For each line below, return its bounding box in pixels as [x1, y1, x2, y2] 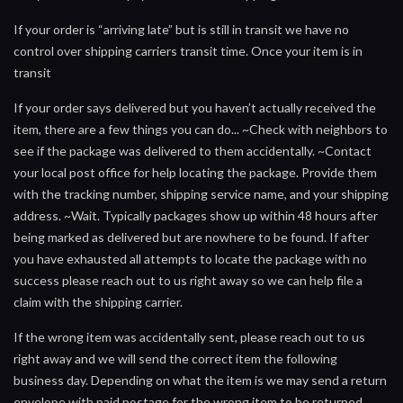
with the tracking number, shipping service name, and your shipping [13, 185, 389, 201]
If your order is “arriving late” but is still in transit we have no [13, 21, 349, 37]
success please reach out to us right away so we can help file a [13, 272, 363, 288]
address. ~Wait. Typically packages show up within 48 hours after [13, 207, 378, 223]
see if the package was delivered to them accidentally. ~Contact [13, 142, 372, 158]
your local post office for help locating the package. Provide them [13, 164, 377, 180]
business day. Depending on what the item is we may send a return [13, 372, 387, 388]
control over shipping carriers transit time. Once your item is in [13, 42, 363, 58]
